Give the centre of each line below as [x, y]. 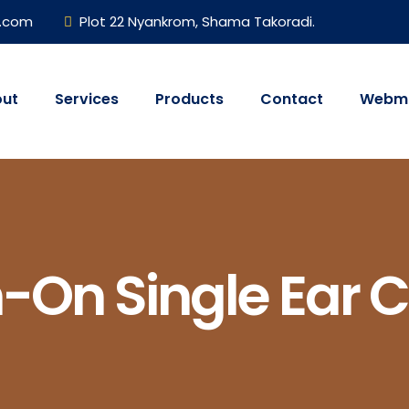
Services [87, 100]
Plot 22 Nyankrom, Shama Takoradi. [197, 21]
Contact [292, 100]
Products [189, 100]
